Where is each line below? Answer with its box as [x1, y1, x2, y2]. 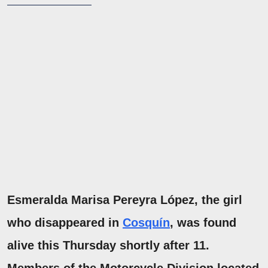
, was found [170, 216, 236, 230]
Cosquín [123, 216, 170, 230]
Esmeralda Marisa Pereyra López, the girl [7, 193, 242, 207]
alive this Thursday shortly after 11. [7, 239, 209, 252]
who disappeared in [7, 216, 123, 230]
